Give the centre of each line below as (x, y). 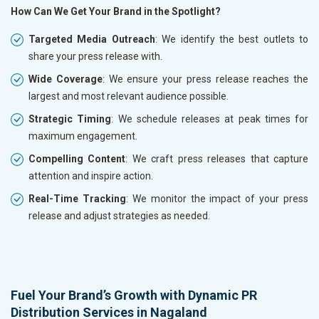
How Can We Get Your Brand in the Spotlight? (116, 12)
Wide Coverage (66, 79)
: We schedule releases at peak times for (210, 119)
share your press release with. (95, 57)
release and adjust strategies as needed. (119, 216)
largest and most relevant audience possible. (129, 96)
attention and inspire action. (91, 176)
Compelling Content (77, 159)
